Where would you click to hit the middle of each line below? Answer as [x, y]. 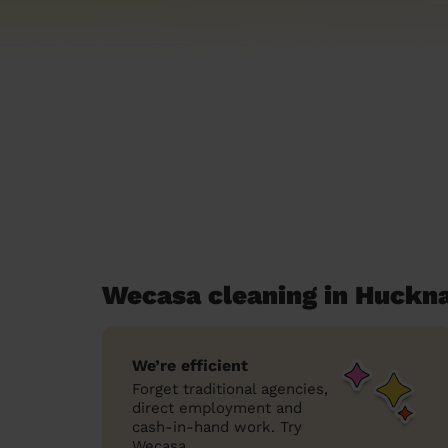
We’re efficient [190, 365]
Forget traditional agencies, [230, 389]
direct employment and [217, 408]
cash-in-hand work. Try [217, 427]
